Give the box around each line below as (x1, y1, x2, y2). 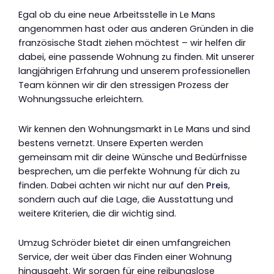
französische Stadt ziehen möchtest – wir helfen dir (18, 37, 246, 50)
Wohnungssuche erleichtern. (18, 93, 144, 106)
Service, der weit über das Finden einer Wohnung (18, 251, 232, 264)
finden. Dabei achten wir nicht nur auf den (18, 179, 206, 191)
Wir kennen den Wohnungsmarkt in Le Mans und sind (18, 122, 250, 135)
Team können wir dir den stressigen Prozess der (18, 79, 229, 92)
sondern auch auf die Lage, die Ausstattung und (18, 193, 233, 206)
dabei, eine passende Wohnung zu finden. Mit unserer (18, 51, 254, 64)
